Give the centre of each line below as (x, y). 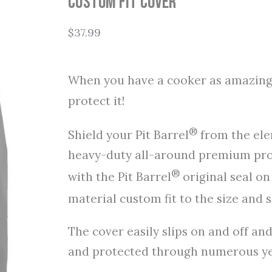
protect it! (96, 100)
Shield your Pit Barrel (128, 134)
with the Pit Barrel (120, 177)
